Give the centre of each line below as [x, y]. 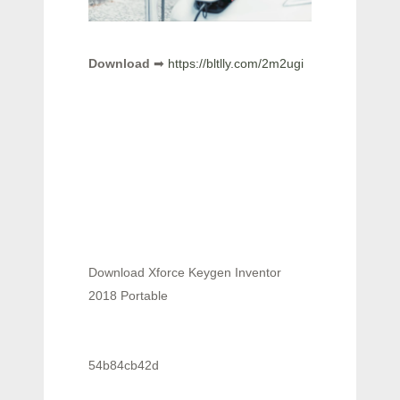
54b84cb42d [124, 365]
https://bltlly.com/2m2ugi [236, 63]
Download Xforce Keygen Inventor [185, 272]
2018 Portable [128, 295]
